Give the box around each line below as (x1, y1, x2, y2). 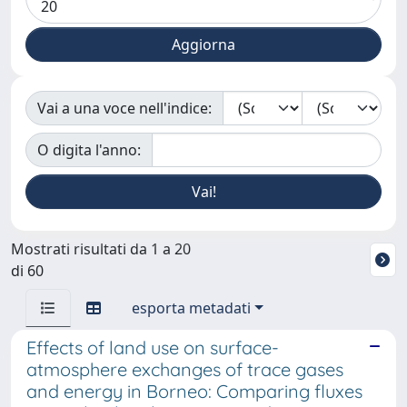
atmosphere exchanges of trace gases (26, 358, 343, 381)
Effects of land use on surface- (26, 336, 279, 359)
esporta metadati (132, 298, 251, 318)
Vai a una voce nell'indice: (37, 98, 212, 118)
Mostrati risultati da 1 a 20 (11, 239, 191, 259)
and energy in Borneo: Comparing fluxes (26, 380, 362, 402)
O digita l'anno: (37, 140, 141, 160)
